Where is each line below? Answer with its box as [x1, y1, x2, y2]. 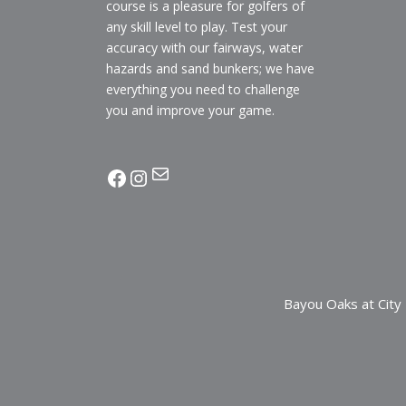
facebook [105, 161, 197, 192]
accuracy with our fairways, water [106, 39, 303, 56]
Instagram [127, 161, 230, 192]
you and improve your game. [106, 101, 275, 119]
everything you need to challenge [106, 81, 300, 98]
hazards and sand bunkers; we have [106, 60, 314, 77]
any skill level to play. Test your [106, 18, 287, 35]
